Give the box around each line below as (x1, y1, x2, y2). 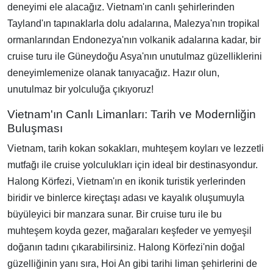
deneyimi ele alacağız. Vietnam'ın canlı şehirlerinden (7, 2, 235, 12)
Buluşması (7, 122, 63, 135)
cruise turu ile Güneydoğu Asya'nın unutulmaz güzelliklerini (7, 51, 262, 62)
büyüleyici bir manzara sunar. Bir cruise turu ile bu (7, 209, 222, 219)
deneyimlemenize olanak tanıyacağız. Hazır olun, (7, 68, 219, 78)
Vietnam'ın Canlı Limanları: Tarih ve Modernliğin (7, 108, 256, 121)
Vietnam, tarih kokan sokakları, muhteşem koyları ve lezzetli (7, 143, 264, 154)
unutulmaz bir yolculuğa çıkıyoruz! (7, 84, 154, 94)
